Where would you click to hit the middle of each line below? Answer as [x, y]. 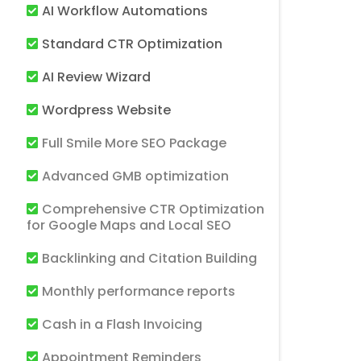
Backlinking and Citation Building [149, 258]
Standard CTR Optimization [132, 44]
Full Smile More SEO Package [134, 143]
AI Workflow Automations [125, 11]
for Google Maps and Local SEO [129, 225]
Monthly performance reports [139, 291]
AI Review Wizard [96, 77]
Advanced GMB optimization [135, 176]
